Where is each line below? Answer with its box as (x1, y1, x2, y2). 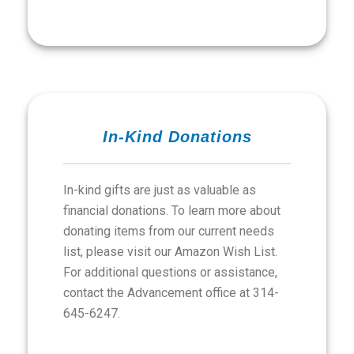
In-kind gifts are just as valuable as (63, 183, 256, 198)
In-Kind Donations (102, 128, 252, 145)
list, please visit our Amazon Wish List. (63, 244, 277, 259)
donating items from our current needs (63, 224, 274, 239)
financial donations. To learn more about (63, 203, 281, 218)
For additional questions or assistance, (63, 265, 277, 280)
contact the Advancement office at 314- (63, 285, 279, 300)
